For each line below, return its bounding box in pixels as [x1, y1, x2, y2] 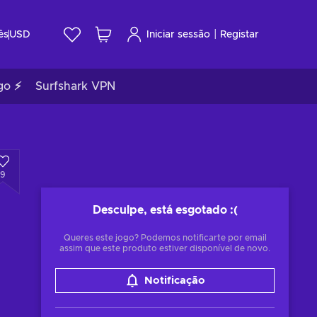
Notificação [144, 275, 205, 286]
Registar [220, 29, 259, 40]
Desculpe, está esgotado [92, 204, 227, 216]
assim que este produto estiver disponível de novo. [59, 244, 270, 253]
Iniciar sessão [146, 29, 210, 40]
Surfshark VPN [35, 81, 115, 92]
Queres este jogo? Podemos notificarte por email [63, 234, 267, 242]
